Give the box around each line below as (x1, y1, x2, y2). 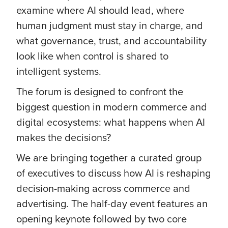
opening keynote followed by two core (16, 211, 187, 226)
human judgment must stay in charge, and (16, 18, 203, 33)
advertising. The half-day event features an (16, 196, 208, 211)
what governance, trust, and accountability (16, 33, 207, 48)
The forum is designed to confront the (16, 84, 183, 99)
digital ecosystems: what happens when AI (16, 115, 205, 129)
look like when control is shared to (16, 48, 168, 63)
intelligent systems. (16, 64, 101, 78)
